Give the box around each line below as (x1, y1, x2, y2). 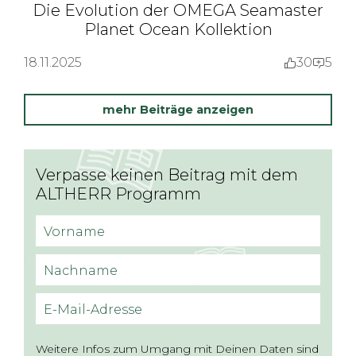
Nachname (44, 262, 118, 278)
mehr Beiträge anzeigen (103, 102, 253, 117)
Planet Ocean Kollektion (83, 20, 273, 39)
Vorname (44, 223, 105, 239)
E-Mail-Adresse (44, 301, 142, 317)
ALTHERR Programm (36, 184, 201, 203)
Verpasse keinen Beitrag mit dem (36, 165, 298, 184)
